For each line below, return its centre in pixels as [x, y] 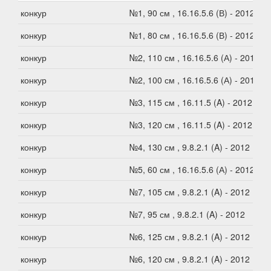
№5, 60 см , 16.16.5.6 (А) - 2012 [192, 170]
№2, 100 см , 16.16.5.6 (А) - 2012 [194, 80]
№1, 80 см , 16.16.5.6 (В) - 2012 [192, 35]
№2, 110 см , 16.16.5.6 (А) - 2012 [194, 58]
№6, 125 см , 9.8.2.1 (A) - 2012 [190, 237]
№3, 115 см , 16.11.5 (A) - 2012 [191, 103]
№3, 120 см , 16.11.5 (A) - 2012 [191, 125]
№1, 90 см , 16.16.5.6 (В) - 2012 [192, 13]
